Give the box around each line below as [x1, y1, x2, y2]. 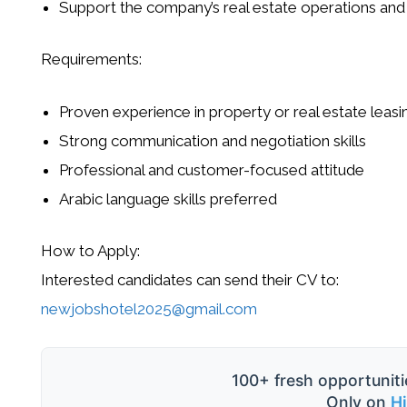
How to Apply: [40, 242, 140, 261]
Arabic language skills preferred [58, 189, 277, 208]
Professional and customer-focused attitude [58, 160, 364, 179]
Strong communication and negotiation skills [58, 131, 366, 150]
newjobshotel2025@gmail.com [40, 300, 257, 319]
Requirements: [40, 50, 142, 69]
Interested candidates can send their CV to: [40, 271, 339, 290]
